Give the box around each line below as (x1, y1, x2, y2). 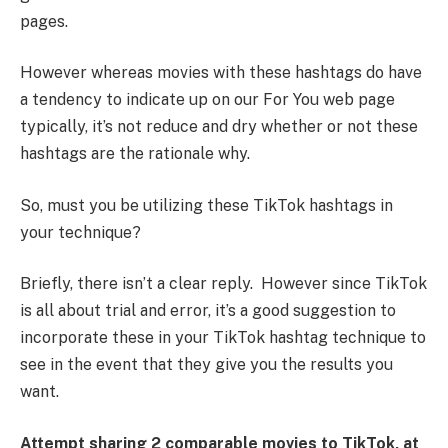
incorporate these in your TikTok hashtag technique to (20, 328, 426, 348)
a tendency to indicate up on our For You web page (20, 90, 395, 110)
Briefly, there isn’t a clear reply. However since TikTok (20, 274, 427, 294)
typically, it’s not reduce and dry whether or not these (20, 117, 418, 137)
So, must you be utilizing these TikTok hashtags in (20, 195, 393, 215)
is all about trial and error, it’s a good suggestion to (20, 301, 396, 321)
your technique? (20, 222, 141, 242)
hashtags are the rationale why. (20, 144, 250, 164)
